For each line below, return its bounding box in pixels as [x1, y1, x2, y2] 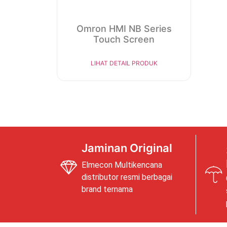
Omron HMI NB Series [76, 23, 172, 34]
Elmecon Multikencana [82, 160, 162, 170]
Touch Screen [93, 33, 155, 45]
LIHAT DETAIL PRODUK [90, 59, 158, 67]
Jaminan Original [82, 141, 172, 155]
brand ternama [82, 184, 133, 194]
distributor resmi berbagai [82, 172, 172, 182]
